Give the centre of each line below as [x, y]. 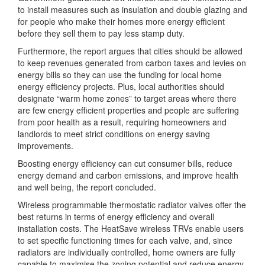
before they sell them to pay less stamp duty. [101, 33]
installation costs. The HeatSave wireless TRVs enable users [131, 229]
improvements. [46, 146]
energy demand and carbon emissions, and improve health [128, 175]
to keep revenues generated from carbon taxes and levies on [132, 63]
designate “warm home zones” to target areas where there [127, 98]
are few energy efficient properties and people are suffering [128, 110]
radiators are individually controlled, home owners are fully [127, 252]
